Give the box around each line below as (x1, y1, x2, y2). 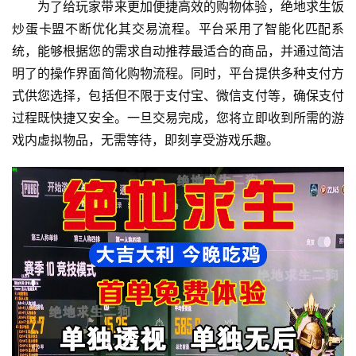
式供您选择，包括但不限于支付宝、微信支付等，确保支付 (12, 87, 344, 103)
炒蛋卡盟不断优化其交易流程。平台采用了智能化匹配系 (12, 20, 344, 37)
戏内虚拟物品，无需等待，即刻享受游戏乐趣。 (12, 131, 279, 148)
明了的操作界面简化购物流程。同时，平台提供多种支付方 (12, 64, 344, 81)
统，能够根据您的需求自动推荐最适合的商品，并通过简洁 (12, 42, 344, 59)
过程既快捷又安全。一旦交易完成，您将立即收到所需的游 (12, 109, 344, 126)
